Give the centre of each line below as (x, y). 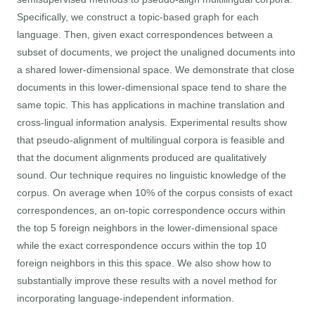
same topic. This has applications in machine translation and (151, 105)
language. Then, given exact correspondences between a (145, 35)
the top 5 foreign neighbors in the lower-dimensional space (148, 228)
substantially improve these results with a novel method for (147, 281)
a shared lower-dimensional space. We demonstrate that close (156, 70)
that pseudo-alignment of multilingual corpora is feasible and (151, 140)
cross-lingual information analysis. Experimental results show (152, 123)
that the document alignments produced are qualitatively (142, 158)
